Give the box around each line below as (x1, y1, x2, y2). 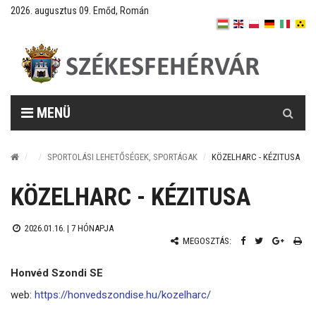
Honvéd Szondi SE (11, 266, 103, 279)
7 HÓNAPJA (71, 223, 114, 233)
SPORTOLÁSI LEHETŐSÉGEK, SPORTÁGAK (47, 152, 197, 162)
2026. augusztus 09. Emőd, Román (11, 5, 149, 16)
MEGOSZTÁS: (181, 236, 231, 246)
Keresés (270, 96, 307, 109)
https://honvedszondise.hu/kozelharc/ (35, 288, 211, 301)
